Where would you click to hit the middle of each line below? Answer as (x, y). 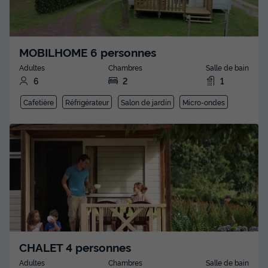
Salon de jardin (146, 102)
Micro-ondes (204, 102)
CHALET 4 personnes (75, 247)
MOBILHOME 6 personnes (88, 52)
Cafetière (38, 102)
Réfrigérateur (87, 102)
